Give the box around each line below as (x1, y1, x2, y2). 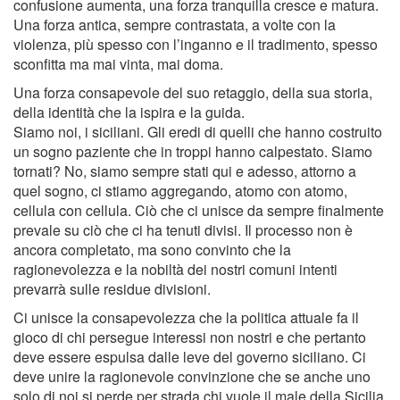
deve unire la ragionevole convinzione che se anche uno (13, 366, 371, 387)
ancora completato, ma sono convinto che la (13, 239, 291, 261)
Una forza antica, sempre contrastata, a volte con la (13, 14, 336, 36)
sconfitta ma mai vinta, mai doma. (13, 54, 223, 75)
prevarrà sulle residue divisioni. (13, 279, 211, 300)
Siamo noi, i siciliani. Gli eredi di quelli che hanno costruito (13, 121, 382, 143)
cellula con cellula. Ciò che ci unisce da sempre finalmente (13, 200, 384, 221)
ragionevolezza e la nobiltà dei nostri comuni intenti (13, 259, 337, 280)
